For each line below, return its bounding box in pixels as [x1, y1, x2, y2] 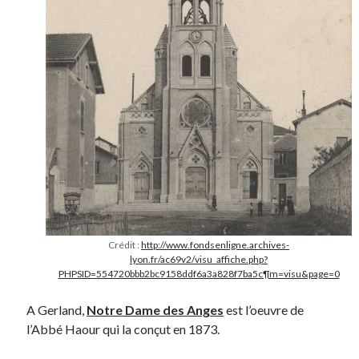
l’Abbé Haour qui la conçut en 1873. [26, 321, 220, 337]
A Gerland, [26, 301, 87, 317]
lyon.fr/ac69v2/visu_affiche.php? [130, 252, 268, 265]
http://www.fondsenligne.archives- [141, 238, 289, 251]
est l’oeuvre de [224, 301, 305, 317]
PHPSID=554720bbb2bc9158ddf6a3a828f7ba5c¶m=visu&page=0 [58, 267, 340, 280]
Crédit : [108, 238, 141, 251]
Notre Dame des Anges [87, 301, 224, 317]
